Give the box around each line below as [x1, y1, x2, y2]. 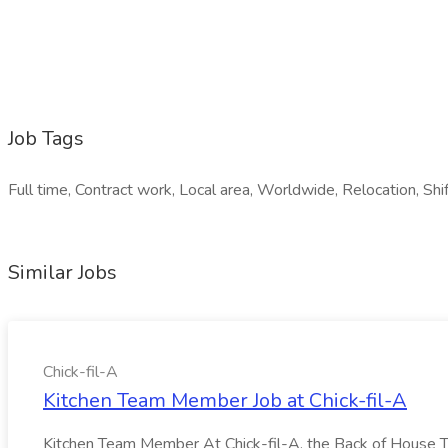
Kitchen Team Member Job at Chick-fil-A [43, 387, 407, 414]
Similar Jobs [8, 259, 117, 286]
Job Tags [8, 125, 84, 152]
